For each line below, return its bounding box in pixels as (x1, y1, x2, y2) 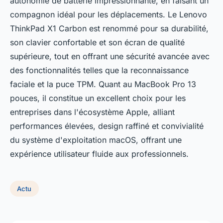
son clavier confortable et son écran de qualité (10, 37, 185, 47)
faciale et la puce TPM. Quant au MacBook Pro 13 (10, 79, 196, 89)
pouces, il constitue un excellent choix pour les (10, 93, 186, 103)
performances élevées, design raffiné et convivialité (10, 121, 204, 131)
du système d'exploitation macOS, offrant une (10, 135, 182, 145)
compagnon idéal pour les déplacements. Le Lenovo (10, 9, 207, 19)
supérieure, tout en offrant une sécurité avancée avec (10, 51, 210, 61)
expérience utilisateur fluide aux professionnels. (10, 149, 189, 159)
